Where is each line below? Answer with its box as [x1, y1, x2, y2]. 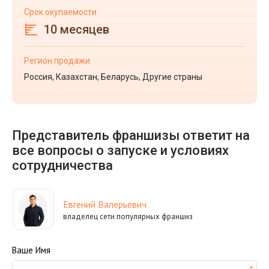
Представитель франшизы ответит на [12, 128, 250, 143]
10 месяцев [44, 22, 109, 37]
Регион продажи [24, 56, 90, 65]
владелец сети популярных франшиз [63, 211, 193, 222]
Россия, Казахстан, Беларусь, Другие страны [24, 72, 202, 82]
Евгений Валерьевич [63, 198, 147, 210]
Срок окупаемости [24, 7, 97, 17]
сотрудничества [12, 158, 113, 173]
